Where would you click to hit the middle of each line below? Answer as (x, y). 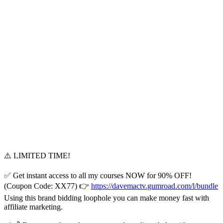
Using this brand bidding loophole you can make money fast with (107, 198)
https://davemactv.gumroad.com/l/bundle (155, 186)
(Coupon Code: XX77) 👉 (48, 186)
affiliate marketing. (33, 207)
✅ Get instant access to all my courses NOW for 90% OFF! (98, 175)
